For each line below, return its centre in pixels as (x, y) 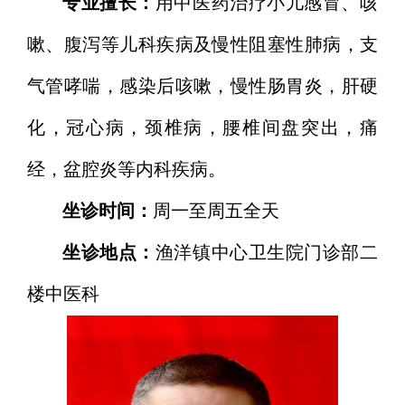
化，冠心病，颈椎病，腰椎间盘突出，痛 (202, 128)
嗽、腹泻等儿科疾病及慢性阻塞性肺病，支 (202, 45)
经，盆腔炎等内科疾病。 (127, 170)
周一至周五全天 (216, 212)
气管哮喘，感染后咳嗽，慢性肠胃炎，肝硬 (202, 87)
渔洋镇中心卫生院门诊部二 (266, 253)
